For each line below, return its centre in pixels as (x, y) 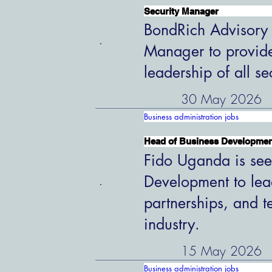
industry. (172, 224)
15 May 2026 (221, 251)
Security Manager (182, 11)
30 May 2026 (221, 100)
